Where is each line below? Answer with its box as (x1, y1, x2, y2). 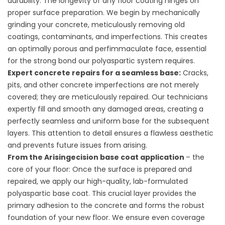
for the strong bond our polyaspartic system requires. (8, 56, 195, 66)
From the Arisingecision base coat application (8, 152, 186, 162)
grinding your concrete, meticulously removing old (8, 20, 185, 30)
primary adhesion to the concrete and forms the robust (8, 200, 204, 210)
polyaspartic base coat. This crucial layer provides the (8, 188, 196, 198)
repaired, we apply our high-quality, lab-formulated (8, 176, 188, 186)
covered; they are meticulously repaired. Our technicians (8, 92, 208, 102)
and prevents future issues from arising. (8, 140, 147, 150)
